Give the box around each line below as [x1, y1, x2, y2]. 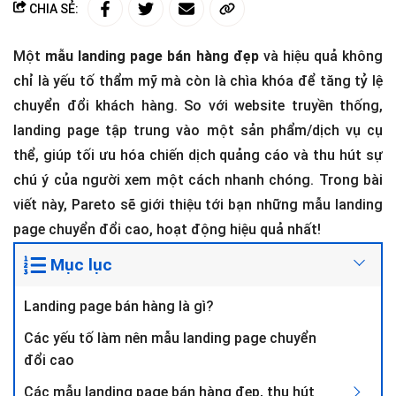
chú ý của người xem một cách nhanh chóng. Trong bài [13, 171, 383, 188]
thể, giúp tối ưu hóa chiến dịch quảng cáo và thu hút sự [13, 147, 383, 164]
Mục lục [49, 255, 112, 275]
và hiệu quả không [258, 48, 384, 65]
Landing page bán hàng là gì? [24, 298, 214, 315]
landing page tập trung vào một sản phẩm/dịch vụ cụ [13, 122, 383, 139]
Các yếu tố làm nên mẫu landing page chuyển [24, 330, 316, 346]
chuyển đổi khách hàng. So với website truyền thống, [13, 97, 383, 114]
